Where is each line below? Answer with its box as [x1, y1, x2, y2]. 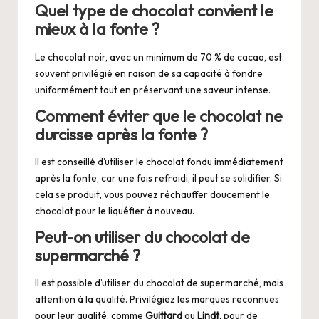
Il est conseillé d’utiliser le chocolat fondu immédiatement [35, 155, 283, 168]
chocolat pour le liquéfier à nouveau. [35, 204, 194, 217]
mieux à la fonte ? [35, 19, 159, 40]
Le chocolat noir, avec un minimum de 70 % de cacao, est [35, 50, 282, 63]
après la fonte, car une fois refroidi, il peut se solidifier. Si [35, 171, 282, 184]
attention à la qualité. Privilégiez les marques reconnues [35, 293, 279, 306]
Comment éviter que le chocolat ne [35, 105, 283, 126]
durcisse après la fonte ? [35, 124, 208, 145]
